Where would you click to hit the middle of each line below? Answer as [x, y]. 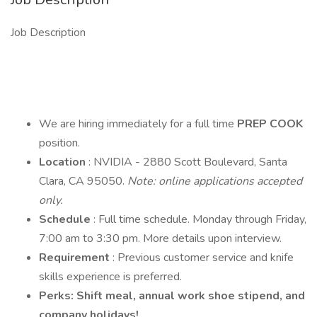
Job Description [48, 33]
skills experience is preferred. [110, 277]
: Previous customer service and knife [203, 258]
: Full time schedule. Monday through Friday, [200, 219]
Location [64, 162]
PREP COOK [270, 124]
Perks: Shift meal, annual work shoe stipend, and [172, 296]
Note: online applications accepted [215, 181]
